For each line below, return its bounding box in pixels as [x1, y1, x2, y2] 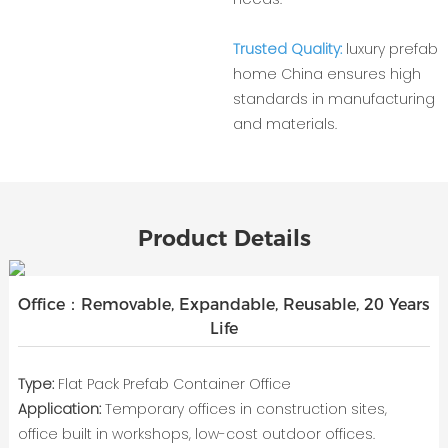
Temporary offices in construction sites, [100, 398, 387, 419]
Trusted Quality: [232, 39, 342, 60]
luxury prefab [341, 39, 438, 60]
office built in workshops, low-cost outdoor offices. [17, 423, 375, 444]
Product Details [137, 224, 311, 252]
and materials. [232, 114, 337, 135]
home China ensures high [232, 64, 421, 85]
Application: [17, 398, 101, 419]
